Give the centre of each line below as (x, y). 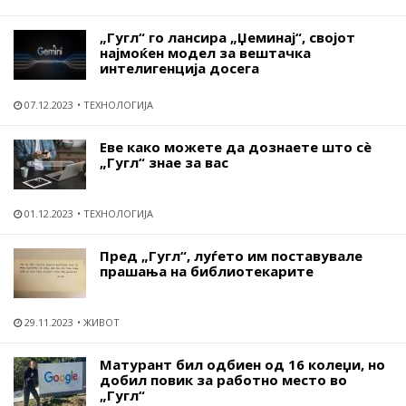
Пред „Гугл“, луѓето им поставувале (231, 256)
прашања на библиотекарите (207, 271)
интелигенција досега (179, 68)
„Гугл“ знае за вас (164, 162)
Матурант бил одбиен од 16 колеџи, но (242, 364)
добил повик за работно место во (223, 380)
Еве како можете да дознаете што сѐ (236, 147)
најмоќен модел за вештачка (205, 53)
